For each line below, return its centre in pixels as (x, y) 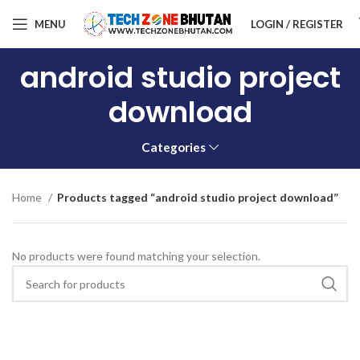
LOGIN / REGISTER (297, 24)
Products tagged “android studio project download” (198, 197)
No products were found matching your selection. (136, 256)
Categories (174, 147)
